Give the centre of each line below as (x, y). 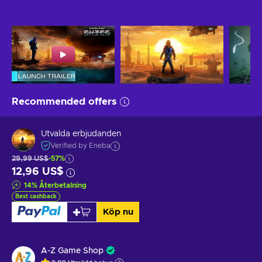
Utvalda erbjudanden (81, 134)
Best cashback (36, 196)
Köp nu (118, 212)
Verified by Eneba (80, 146)
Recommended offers (64, 101)
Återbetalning (63, 185)
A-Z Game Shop (72, 251)
